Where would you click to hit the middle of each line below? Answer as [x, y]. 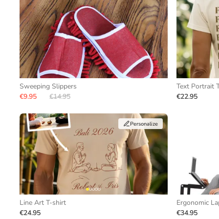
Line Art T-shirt [43, 203]
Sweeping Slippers [48, 86]
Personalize [144, 124]
